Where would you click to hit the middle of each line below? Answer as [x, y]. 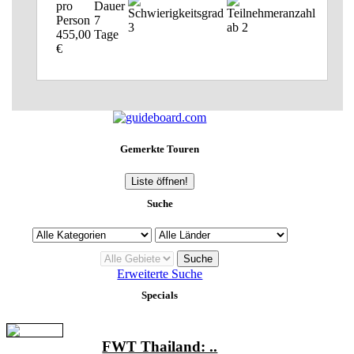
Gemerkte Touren [160, 149]
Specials [160, 296]
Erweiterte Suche [160, 274]
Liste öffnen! [160, 181]
